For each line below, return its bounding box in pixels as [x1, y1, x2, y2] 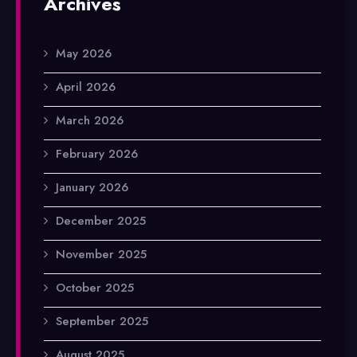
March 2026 [56, 111, 124, 129]
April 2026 [56, 77, 116, 96]
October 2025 [56, 278, 134, 296]
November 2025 [56, 245, 147, 263]
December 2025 [56, 211, 146, 229]
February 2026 [56, 144, 138, 163]
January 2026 [56, 178, 128, 196]
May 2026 [56, 44, 112, 62]
